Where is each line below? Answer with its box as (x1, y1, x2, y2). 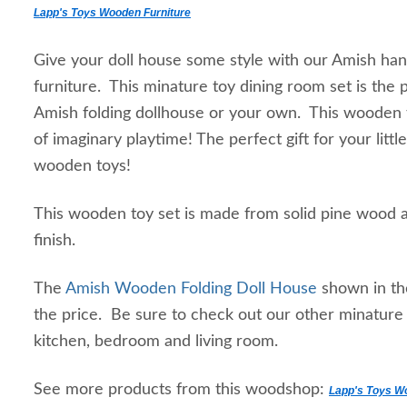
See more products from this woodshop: (34, 382, 329, 398)
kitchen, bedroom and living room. (34, 333, 283, 350)
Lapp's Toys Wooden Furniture (34, 6, 191, 19)
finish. (34, 233, 80, 249)
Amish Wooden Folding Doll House (65, 281, 322, 297)
